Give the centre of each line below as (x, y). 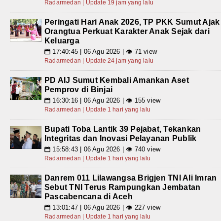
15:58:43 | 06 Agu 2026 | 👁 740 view (106, 149)
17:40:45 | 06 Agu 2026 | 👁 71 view (104, 52)
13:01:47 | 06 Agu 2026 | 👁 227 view (106, 208)
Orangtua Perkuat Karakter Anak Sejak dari (127, 32)
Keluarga (62, 41)
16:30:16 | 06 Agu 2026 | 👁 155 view (106, 101)
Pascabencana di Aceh (89, 197)
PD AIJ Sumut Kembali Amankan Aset (117, 80)
